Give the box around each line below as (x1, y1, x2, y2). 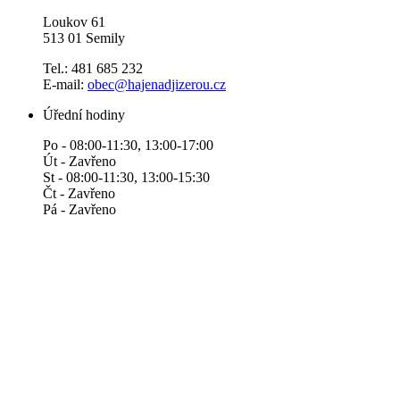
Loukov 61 (43, 14, 105, 29)
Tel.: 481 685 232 (43, 61, 143, 76)
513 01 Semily (43, 30, 125, 46)
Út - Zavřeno (43, 154, 116, 169)
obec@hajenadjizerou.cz (87, 77, 226, 92)
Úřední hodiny (43, 107, 125, 122)
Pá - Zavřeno (43, 202, 116, 217)
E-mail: (43, 77, 87, 92)
